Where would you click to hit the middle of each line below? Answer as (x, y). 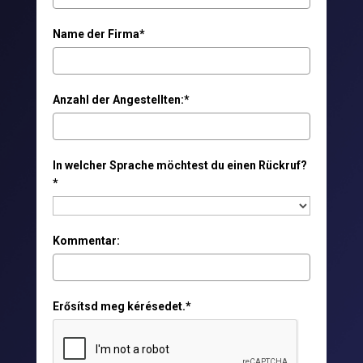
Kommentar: (86, 240)
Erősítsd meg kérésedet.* (122, 306)
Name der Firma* (98, 34)
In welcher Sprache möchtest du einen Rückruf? (179, 165)
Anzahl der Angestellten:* (121, 99)
